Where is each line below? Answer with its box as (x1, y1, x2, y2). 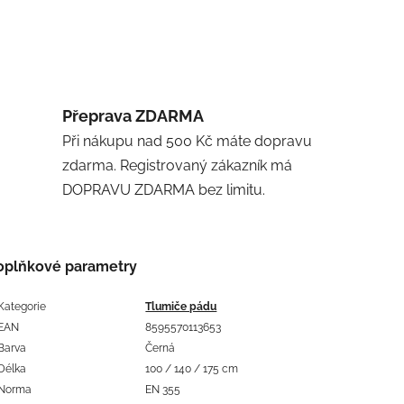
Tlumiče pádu (145, 299, 217, 313)
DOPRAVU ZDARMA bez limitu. (62, 180, 266, 198)
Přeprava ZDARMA (62, 106, 205, 125)
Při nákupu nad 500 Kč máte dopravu (62, 132, 313, 150)
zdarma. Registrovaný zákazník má (62, 156, 293, 174)
